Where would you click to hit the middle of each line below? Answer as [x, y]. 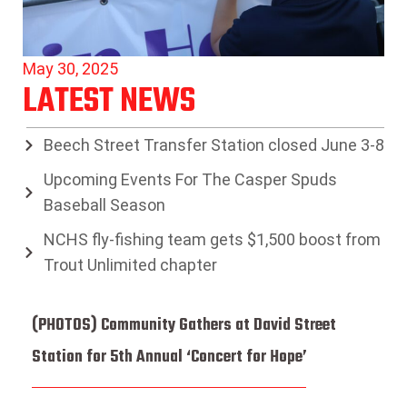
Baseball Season [104, 205]
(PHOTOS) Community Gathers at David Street [184, 326]
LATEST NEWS [109, 102]
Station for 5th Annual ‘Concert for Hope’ [169, 358]
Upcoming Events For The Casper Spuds [190, 180]
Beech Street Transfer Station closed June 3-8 [213, 145]
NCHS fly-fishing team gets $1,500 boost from [212, 240]
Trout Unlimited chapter [130, 265]
